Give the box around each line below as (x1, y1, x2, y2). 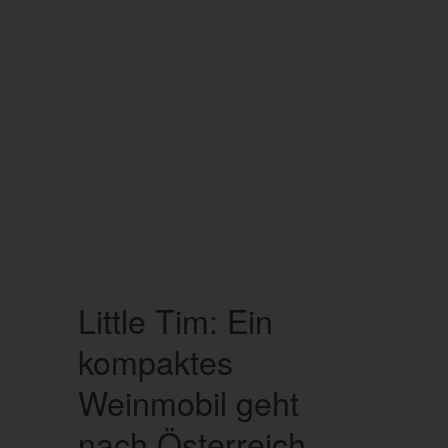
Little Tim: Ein (77, 297, 273, 344)
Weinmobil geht (77, 379, 299, 426)
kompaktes (77, 338, 233, 385)
